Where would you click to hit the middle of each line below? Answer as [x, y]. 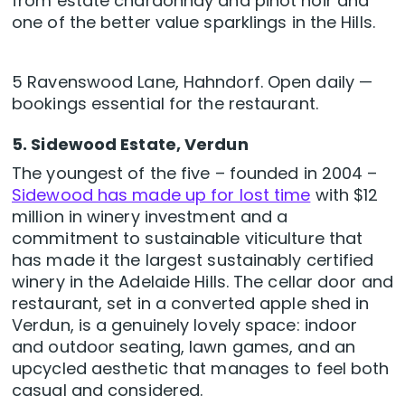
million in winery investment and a [150, 217]
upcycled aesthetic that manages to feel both [201, 369]
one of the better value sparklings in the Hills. [193, 23]
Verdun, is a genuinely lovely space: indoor [185, 325]
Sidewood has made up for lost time [161, 195]
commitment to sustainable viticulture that [188, 239]
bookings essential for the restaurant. [165, 104]
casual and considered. [108, 391]
